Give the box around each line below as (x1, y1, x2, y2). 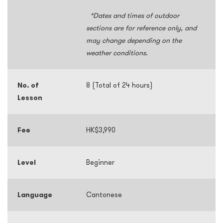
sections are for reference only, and (86, 23, 197, 32)
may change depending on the (86, 36, 182, 45)
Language (17, 190, 52, 199)
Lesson (17, 93, 42, 102)
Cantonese (86, 190, 126, 199)
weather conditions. (86, 48, 148, 57)
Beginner (86, 158, 114, 167)
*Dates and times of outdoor (88, 11, 179, 20)
